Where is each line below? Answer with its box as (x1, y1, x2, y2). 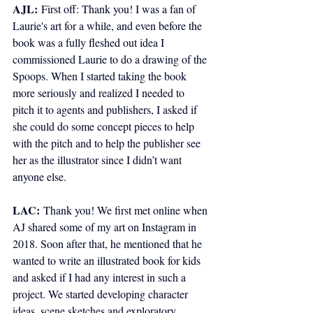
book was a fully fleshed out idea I (13, 35, 167, 50)
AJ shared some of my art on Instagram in (13, 219, 199, 235)
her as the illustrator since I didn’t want (13, 152, 184, 168)
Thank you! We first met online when (43, 203, 210, 218)
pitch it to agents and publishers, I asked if (13, 102, 200, 117)
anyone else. (13, 169, 66, 184)
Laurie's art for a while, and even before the (13, 18, 205, 34)
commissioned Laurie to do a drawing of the (13, 52, 210, 67)
